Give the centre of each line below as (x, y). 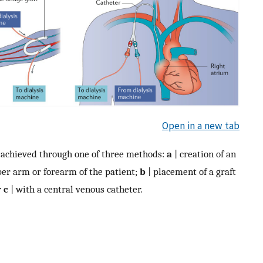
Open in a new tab (201, 126)
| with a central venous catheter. (75, 189)
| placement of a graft (191, 171)
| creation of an (204, 154)
